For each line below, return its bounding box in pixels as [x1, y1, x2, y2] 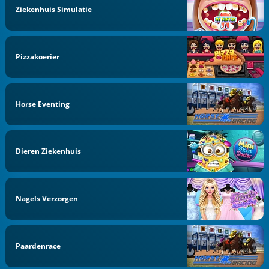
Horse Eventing [16, 98, 70, 109]
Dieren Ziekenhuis [16, 146, 82, 157]
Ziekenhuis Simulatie [16, 4, 92, 14]
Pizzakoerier [16, 51, 60, 62]
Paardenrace [16, 240, 61, 251]
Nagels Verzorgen [16, 193, 79, 204]
